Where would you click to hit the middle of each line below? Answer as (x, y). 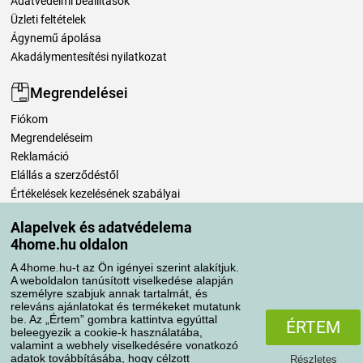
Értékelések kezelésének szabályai (95, 194)
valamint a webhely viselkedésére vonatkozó (124, 345)
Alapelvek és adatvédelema (101, 227)
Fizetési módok (74, 294)
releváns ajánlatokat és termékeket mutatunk (126, 306)
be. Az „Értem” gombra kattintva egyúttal (114, 319)
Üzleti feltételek (48, 20)
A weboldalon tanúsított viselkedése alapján (122, 280)
